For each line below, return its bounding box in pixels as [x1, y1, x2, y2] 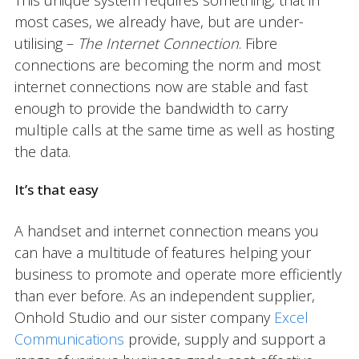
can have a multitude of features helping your [14, 243, 311, 263]
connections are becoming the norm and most [14, 55, 321, 75]
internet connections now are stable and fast [14, 77, 308, 97]
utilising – [14, 34, 78, 54]
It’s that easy [14, 180, 99, 200]
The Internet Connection [77, 34, 239, 54]
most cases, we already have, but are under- [14, 12, 304, 32]
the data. [14, 142, 71, 162]
